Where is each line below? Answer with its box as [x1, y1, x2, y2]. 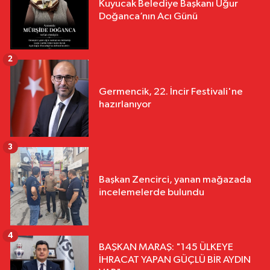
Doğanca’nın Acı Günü [99, 11, 198, 22]
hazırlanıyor [99, 99, 151, 110]
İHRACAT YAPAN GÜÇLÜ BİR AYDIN [99, 254, 251, 265]
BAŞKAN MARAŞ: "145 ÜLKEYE [99, 242, 233, 253]
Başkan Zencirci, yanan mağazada [99, 174, 251, 185]
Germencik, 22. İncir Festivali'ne [99, 86, 243, 97]
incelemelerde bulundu [99, 187, 204, 198]
